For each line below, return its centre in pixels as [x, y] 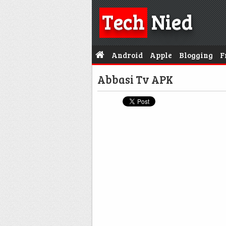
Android [127, 55]
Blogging [196, 55]
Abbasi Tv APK [135, 79]
